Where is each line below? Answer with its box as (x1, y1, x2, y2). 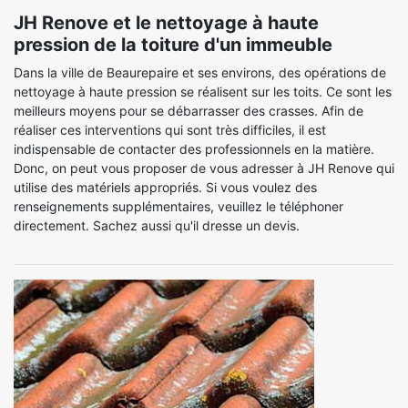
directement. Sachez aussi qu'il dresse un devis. (14, 218, 300, 233)
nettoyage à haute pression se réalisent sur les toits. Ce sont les (14, 84, 392, 99)
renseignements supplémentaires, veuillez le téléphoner (14, 199, 343, 214)
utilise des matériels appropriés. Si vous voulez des (14, 179, 317, 195)
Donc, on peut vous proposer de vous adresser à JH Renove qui (14, 160, 394, 176)
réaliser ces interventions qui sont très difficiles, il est (14, 122, 326, 138)
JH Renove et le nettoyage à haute (14, 12, 319, 34)
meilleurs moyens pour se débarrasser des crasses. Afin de (14, 103, 363, 118)
